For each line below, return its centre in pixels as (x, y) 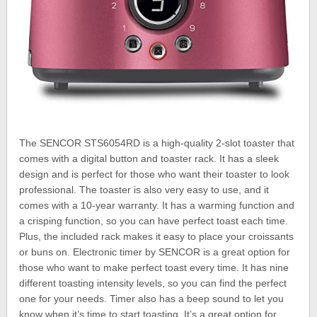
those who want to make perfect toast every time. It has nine (154, 268)
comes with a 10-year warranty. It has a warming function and (157, 206)
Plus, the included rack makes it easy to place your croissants (157, 237)
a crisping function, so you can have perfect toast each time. (154, 221)
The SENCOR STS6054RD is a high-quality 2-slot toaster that (157, 143)
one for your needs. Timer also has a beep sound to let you (152, 299)
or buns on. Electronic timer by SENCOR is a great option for (155, 252)
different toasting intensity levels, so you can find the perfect (153, 283)
